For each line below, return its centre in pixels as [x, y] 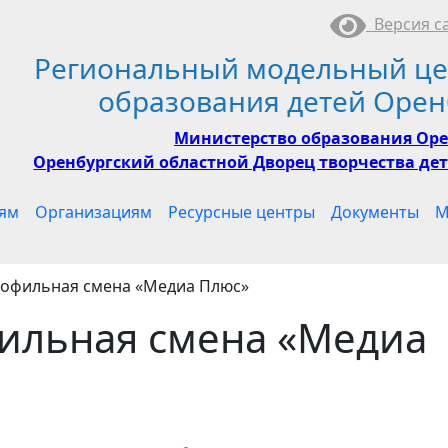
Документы [375, 212]
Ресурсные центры [241, 212]
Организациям [93, 212]
